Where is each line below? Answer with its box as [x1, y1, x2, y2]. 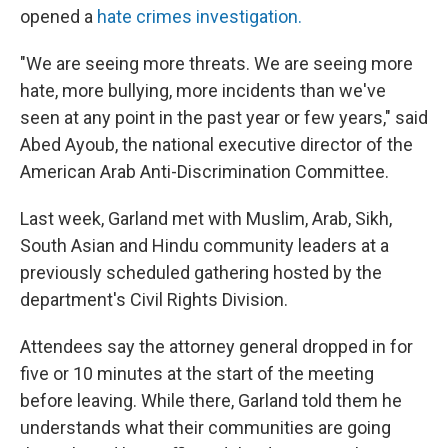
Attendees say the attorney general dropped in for [20, 336, 413, 357]
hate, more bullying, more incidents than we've [20, 80, 386, 101]
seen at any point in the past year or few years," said [20, 107, 428, 128]
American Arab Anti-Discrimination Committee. [20, 161, 389, 182]
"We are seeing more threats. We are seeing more [20, 53, 413, 74]
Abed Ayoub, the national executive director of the [20, 134, 413, 155]
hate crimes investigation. [97, 6, 302, 27]
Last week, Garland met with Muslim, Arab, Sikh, [20, 208, 392, 229]
